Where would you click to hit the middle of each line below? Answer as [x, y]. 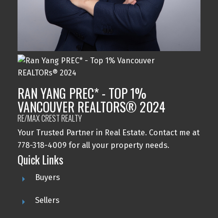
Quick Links [40, 160]
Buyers [47, 178]
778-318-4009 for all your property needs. [93, 145]
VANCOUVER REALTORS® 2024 [91, 107]
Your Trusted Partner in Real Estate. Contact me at [108, 133]
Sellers [47, 200]
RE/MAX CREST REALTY [49, 118]
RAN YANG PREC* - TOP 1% [82, 93]
